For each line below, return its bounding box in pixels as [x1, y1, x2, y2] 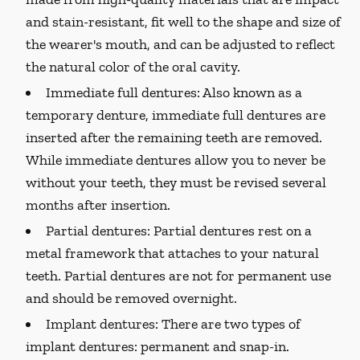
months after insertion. [26, 196, 170, 214]
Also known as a [200, 84, 302, 101]
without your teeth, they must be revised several [26, 174, 326, 191]
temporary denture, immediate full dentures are [26, 106, 325, 124]
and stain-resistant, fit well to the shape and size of [26, 13, 341, 31]
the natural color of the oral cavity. [26, 58, 240, 76]
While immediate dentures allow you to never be [26, 151, 325, 169]
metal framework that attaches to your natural [26, 244, 319, 262]
